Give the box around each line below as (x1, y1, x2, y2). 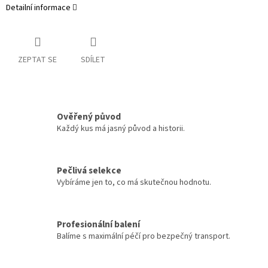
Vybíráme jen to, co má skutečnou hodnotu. (57, 176, 211, 188)
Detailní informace (6, 2, 71, 14)
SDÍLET (81, 54, 105, 66)
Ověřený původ (57, 109, 121, 123)
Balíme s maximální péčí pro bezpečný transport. (57, 230, 230, 242)
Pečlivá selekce (57, 163, 121, 177)
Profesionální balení (57, 217, 140, 231)
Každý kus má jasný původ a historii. (57, 122, 185, 135)
